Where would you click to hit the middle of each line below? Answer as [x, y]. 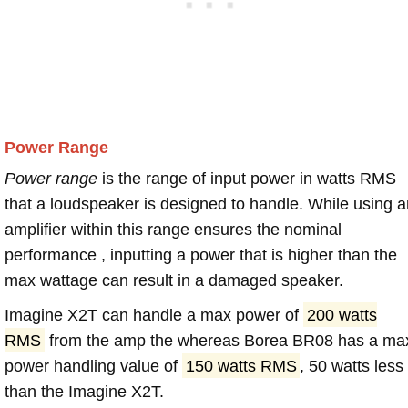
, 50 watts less [352, 366]
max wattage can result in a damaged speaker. [174, 280]
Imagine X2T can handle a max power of [154, 315]
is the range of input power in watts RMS [247, 178]
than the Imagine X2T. [84, 391]
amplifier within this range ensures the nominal [173, 229]
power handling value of [93, 366]
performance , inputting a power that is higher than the [201, 255]
